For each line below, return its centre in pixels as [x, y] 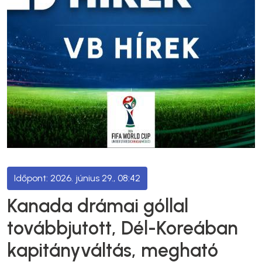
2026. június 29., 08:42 [95, 178]
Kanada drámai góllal [98, 206]
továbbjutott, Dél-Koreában [123, 228]
